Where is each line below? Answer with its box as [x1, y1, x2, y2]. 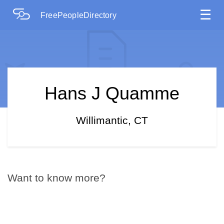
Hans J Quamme [44, 83, 179, 103]
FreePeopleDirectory [40, 11, 116, 19]
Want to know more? [7, 172, 105, 183]
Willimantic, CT [76, 114, 148, 126]
